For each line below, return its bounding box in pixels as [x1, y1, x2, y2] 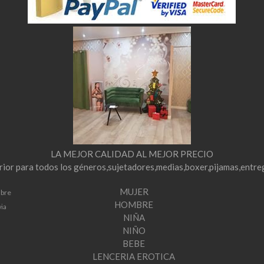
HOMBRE [114, 199, 154, 210]
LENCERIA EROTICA [93, 251, 176, 262]
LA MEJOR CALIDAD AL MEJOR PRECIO [50, 148, 213, 159]
